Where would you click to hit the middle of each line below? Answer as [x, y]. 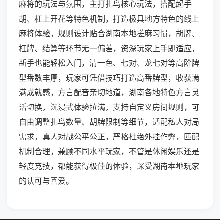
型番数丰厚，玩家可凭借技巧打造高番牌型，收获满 [109, 78]
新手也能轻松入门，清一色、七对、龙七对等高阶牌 [109, 63]
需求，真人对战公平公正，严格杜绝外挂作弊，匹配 [109, 137]
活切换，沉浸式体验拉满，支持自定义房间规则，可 [109, 107]
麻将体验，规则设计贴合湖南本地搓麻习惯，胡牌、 [109, 34]
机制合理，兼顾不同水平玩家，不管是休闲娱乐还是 [109, 151]
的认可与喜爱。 [46, 181]
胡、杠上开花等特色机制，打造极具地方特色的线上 [109, 19]
